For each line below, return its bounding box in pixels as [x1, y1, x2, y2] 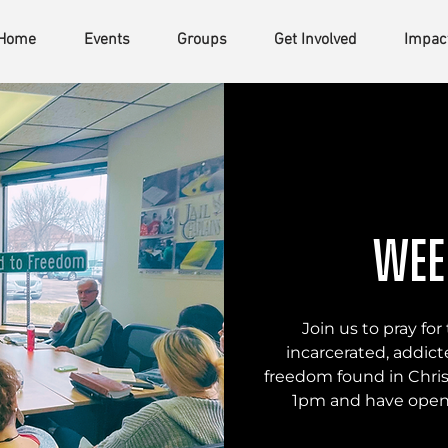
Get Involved [273, 30, 357, 50]
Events [83, 30, 130, 50]
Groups [176, 30, 227, 50]
